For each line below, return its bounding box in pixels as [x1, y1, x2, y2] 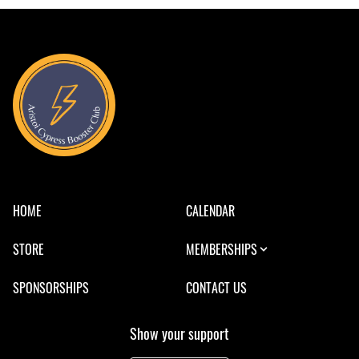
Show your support [130, 322, 229, 344]
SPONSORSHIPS [13, 277, 89, 297]
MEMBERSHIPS [186, 239, 257, 259]
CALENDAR [186, 200, 235, 220]
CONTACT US [186, 277, 247, 297]
